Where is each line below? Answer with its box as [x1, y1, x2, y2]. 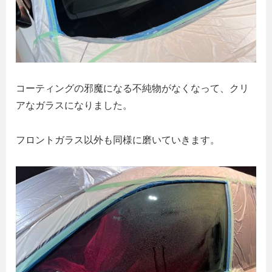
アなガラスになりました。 [16, 100, 132, 111]
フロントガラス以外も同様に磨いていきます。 [16, 134, 220, 145]
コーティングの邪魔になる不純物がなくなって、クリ [16, 83, 249, 94]
